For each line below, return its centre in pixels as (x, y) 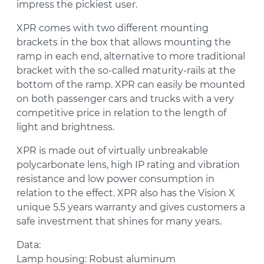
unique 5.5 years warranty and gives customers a (131, 207)
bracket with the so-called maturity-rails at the (126, 71)
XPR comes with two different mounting (113, 28)
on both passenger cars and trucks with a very (125, 99)
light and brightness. (65, 127)
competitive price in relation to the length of (121, 113)
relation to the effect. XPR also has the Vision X (126, 193)
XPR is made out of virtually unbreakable (112, 151)
